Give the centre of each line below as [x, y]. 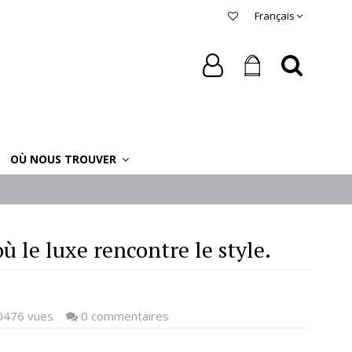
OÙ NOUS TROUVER [65, 159]
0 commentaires [123, 316]
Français [275, 16]
